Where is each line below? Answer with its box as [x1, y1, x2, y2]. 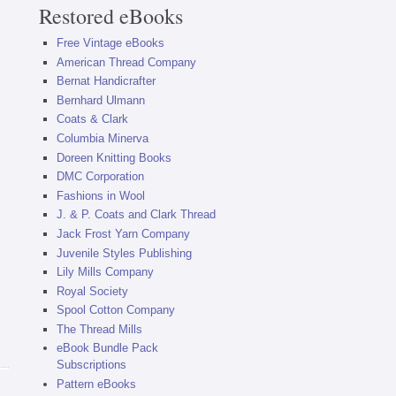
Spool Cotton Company [56, 303, 175, 317]
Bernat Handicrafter [56, 74, 156, 88]
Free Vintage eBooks [56, 35, 164, 49]
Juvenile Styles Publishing [56, 246, 192, 260]
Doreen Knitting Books [56, 150, 171, 164]
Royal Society [56, 284, 128, 298]
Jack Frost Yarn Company [56, 226, 190, 240]
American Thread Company [56, 55, 196, 69]
